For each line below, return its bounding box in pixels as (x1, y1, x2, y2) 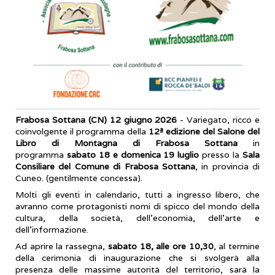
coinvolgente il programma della (15, 126, 149, 137)
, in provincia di (195, 161, 260, 172)
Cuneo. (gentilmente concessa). (15, 172, 142, 184)
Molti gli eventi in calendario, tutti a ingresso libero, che (15, 189, 260, 201)
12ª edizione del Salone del (149, 126, 260, 137)
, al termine (213, 240, 260, 252)
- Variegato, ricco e (177, 114, 260, 126)
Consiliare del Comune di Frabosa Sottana (15, 161, 195, 172)
